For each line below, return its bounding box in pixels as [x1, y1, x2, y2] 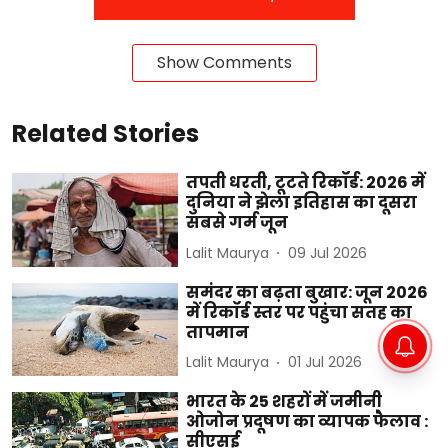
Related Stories [12, 117, 199, 151]
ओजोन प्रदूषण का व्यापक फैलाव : [186, 410, 429, 434]
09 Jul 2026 [288, 242, 368, 263]
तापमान [186, 320, 250, 344]
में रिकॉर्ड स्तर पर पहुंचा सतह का [186, 300, 413, 324]
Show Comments [156, 51, 292, 75]
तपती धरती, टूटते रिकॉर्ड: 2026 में [186, 171, 426, 195]
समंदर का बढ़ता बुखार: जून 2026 [186, 280, 429, 304]
